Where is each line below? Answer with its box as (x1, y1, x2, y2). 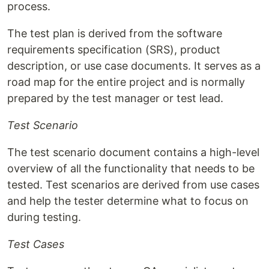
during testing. (7, 210, 81, 223)
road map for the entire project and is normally (7, 75, 245, 88)
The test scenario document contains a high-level (7, 145, 259, 159)
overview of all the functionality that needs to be (7, 162, 255, 175)
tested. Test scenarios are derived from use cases (7, 178, 259, 191)
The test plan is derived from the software (7, 26, 222, 40)
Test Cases (7, 237, 64, 250)
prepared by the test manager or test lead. (7, 91, 223, 104)
